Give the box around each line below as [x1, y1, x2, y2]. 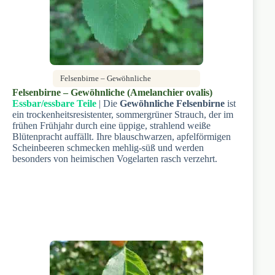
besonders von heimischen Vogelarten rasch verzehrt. [12, 153, 217, 164]
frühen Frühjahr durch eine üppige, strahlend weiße [12, 120, 211, 131]
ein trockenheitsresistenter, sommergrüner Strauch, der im [12, 109, 233, 120]
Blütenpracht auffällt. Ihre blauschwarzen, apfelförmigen [12, 131, 231, 142]
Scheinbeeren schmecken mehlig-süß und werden [12, 142, 204, 153]
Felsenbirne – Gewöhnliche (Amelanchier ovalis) [12, 87, 212, 98]
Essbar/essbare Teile [12, 98, 96, 109]
